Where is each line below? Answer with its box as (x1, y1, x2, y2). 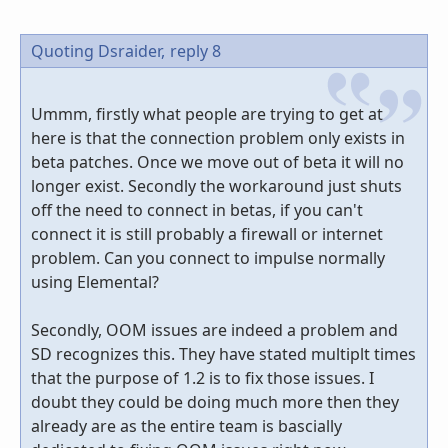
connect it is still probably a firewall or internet (31, 223, 383, 246)
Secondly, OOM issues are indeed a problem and (31, 319, 398, 342)
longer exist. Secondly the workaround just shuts (31, 175, 402, 198)
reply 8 (170, 40, 221, 63)
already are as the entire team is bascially (31, 415, 342, 438)
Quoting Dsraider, (31, 40, 165, 63)
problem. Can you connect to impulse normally (31, 247, 385, 270)
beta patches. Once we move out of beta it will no (31, 151, 404, 174)
